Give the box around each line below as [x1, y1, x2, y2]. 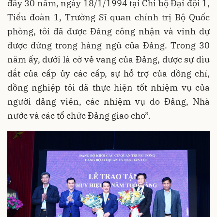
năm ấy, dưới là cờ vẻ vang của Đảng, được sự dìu [7, 54, 210, 65]
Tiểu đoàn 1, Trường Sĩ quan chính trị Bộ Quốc [7, 12, 210, 23]
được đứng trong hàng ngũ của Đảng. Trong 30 [7, 40, 210, 51]
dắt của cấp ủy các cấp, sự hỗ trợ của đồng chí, [7, 68, 210, 79]
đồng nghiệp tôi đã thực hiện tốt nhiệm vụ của [7, 82, 210, 93]
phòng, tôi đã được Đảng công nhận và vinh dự [7, 26, 210, 37]
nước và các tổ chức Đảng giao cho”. [7, 110, 151, 122]
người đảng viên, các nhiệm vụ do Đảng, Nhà [7, 96, 210, 108]
